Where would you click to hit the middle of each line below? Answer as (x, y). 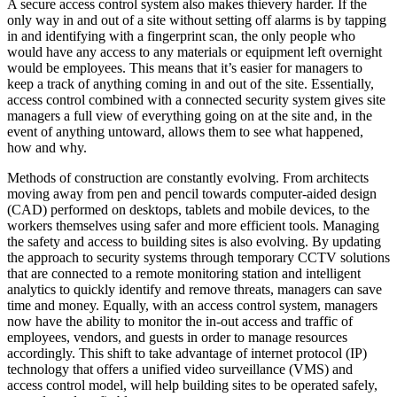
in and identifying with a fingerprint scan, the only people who (181, 36)
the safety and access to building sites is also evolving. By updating (194, 242)
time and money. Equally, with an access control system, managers (192, 306)
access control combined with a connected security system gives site (196, 100)
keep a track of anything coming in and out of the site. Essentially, (191, 84)
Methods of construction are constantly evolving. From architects (188, 178)
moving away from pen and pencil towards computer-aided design (192, 194)
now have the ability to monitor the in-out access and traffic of (180, 322)
